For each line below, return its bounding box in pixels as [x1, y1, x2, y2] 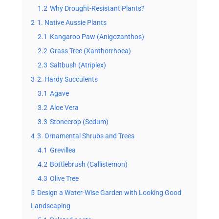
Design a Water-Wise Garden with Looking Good [37, 189, 181, 197]
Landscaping [30, 202, 70, 210]
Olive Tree [49, 175, 79, 183]
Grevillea [49, 146, 76, 154]
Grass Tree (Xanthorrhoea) [49, 47, 131, 55]
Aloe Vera [49, 104, 79, 112]
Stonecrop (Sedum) [49, 118, 109, 126]
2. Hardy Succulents [37, 75, 98, 84]
